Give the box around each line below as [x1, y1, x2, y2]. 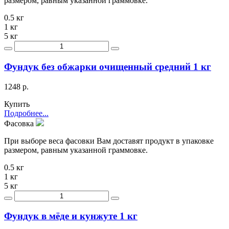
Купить [4, 99, 30, 108]
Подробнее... [4, 108, 49, 118]
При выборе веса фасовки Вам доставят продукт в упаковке [4, 136, 214, 145]
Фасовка [4, 119, 36, 128]
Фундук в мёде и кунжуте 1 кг [4, 211, 138, 222]
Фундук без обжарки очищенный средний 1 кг [4, 61, 211, 72]
